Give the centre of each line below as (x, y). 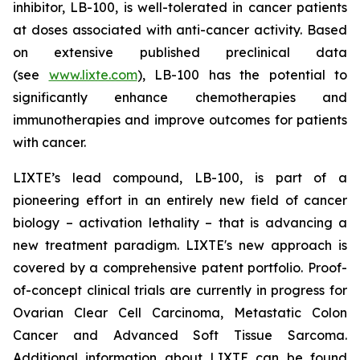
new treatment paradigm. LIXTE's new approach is (180, 245)
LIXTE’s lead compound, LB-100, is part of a (180, 178)
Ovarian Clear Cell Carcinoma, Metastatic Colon (180, 313)
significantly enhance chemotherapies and (180, 97)
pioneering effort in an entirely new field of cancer (180, 200)
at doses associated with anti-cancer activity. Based (180, 30)
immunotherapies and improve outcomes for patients (180, 120)
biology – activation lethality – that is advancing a (180, 223)
